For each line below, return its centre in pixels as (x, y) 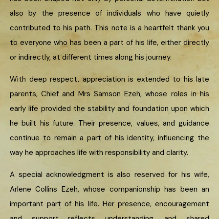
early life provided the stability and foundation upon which (109, 109)
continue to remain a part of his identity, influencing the (109, 138)
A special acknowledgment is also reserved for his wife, (109, 175)
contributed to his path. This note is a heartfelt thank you (109, 28)
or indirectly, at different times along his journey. (91, 57)
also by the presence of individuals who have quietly (109, 13)
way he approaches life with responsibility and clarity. (99, 153)
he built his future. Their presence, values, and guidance (109, 123)
